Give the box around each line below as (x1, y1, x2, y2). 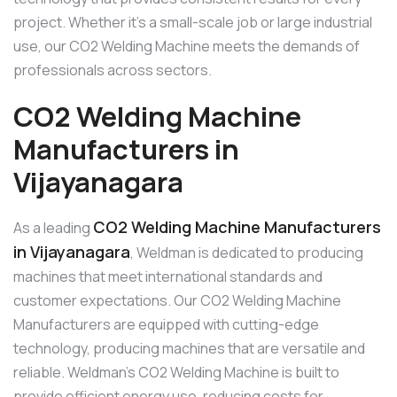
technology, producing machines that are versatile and (13, 338, 365, 358)
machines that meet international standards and (13, 266, 323, 286)
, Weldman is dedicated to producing (130, 242, 363, 262)
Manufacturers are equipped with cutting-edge (13, 314, 319, 334)
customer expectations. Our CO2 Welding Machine (13, 290, 341, 310)
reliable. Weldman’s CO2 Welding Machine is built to (13, 362, 339, 382)
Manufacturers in (13, 130, 239, 168)
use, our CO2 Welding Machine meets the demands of (13, 36, 360, 57)
